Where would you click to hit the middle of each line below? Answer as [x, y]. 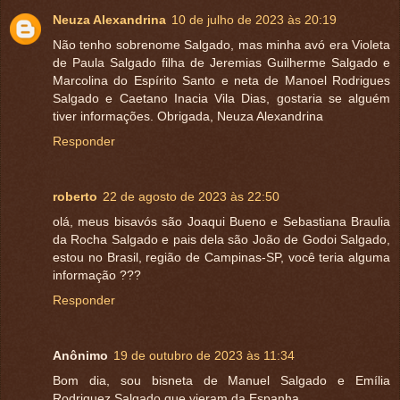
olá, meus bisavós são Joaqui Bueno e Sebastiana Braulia [221, 222]
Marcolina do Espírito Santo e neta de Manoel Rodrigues [221, 81]
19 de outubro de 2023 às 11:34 [204, 356]
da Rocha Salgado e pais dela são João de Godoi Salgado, [221, 240]
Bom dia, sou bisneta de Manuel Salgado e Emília [221, 381]
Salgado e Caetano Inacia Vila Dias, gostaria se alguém [221, 99]
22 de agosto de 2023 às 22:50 [191, 197]
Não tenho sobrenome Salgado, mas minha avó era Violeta [221, 45]
